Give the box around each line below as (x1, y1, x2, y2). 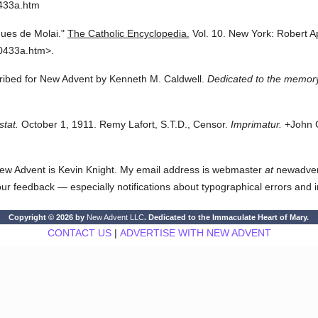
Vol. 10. (192, 28, 226, 39)
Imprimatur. (230, 119, 282, 130)
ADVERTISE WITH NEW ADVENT (119, 227, 271, 238)
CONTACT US (47, 227, 111, 238)
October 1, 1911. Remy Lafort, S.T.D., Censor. (18, 119, 228, 130)
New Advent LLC (87, 213, 145, 221)
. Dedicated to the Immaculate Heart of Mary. (144, 213, 309, 221)
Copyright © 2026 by (9, 213, 87, 221)
